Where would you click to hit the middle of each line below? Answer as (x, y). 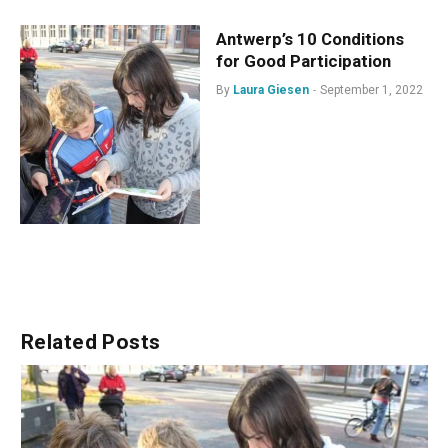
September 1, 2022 (371, 90)
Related (62, 342)
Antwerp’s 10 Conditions (309, 39)
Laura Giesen (270, 90)
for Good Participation (303, 61)
